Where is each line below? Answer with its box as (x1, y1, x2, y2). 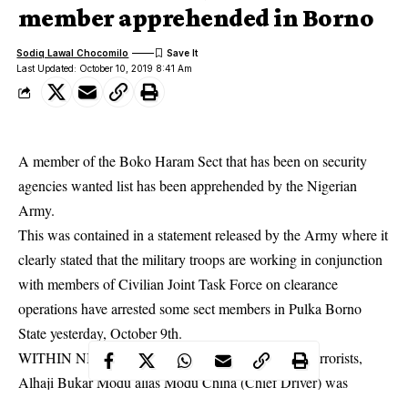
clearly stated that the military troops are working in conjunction (18, 250, 382, 269)
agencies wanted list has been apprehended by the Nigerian (18, 176, 357, 195)
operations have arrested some (18, 299, 193, 318)
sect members (193, 299, 270, 318)
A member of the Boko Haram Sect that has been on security (18, 151, 367, 170)
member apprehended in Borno (18, 4, 373, 32)
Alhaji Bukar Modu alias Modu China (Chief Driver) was (18, 372, 348, 392)
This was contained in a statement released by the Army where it (18, 225, 388, 244)
